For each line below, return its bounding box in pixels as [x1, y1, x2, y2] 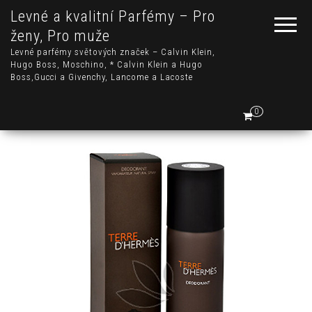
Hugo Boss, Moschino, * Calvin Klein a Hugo [10, 59, 203, 70]
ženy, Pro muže [10, 27, 110, 45]
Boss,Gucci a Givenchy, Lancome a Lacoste [10, 72, 193, 82]
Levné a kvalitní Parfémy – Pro [10, 8, 215, 25]
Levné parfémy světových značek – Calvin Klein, [10, 47, 215, 57]
